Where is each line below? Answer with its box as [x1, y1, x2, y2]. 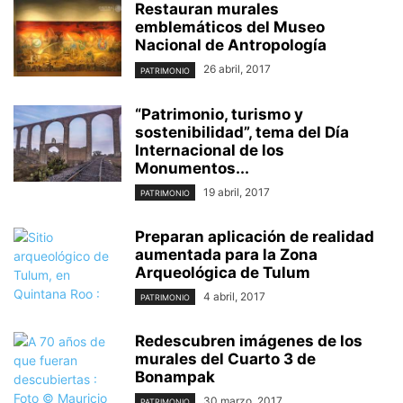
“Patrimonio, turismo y [135, 104, 303, 123]
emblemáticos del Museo [135, 18, 325, 37]
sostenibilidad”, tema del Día [135, 122, 349, 141]
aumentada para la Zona [135, 245, 318, 264]
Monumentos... [135, 158, 249, 177]
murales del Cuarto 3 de [135, 349, 316, 368]
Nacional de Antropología [135, 36, 327, 55]
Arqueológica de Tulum [135, 263, 310, 282]
